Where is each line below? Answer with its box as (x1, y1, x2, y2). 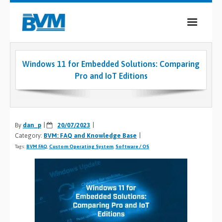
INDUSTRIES (30, 112, 72, 120)
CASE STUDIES (30, 133, 79, 142)
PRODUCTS (30, 69, 68, 78)
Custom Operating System (49, 144, 113, 149)
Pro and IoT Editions (74, 71, 148, 80)
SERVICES (30, 91, 61, 99)
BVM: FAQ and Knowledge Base (44, 132, 137, 139)
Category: (15, 132, 44, 139)
